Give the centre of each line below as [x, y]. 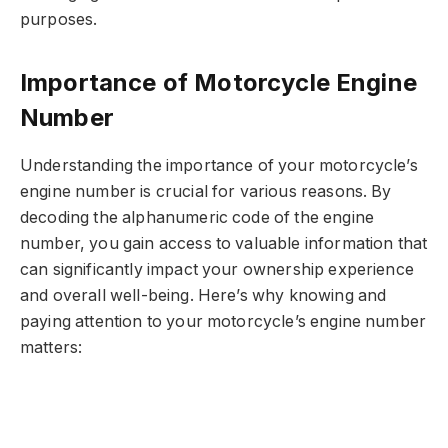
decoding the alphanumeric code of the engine [197, 217]
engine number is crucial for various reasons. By [206, 191]
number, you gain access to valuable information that [224, 243]
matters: [51, 347]
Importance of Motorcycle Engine [218, 82]
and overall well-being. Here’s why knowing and [203, 295]
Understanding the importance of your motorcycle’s [219, 165]
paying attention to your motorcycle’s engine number [223, 321]
